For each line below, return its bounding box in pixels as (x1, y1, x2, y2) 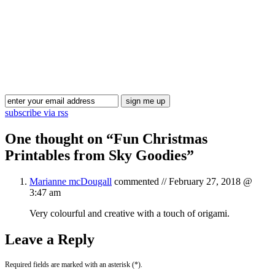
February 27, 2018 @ (169, 176, 252, 187)
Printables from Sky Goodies (5, 147, 187, 163)
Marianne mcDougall (29, 176, 112, 187)
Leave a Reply (5, 231, 95, 247)
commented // (112, 176, 169, 187)
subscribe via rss (5, 107, 68, 118)
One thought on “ (5, 130, 114, 147)
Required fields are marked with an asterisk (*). (5, 260, 142, 269)
